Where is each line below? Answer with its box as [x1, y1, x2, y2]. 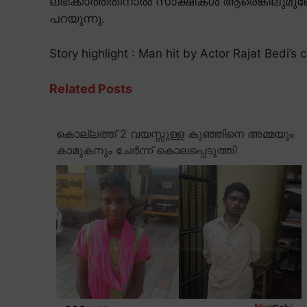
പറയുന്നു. [49, 12, 105, 26]
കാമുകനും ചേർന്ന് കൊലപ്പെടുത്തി [56, 143, 236, 158]
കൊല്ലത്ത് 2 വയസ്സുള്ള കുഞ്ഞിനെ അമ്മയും [56, 127, 294, 141]
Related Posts [49, 82, 132, 97]
